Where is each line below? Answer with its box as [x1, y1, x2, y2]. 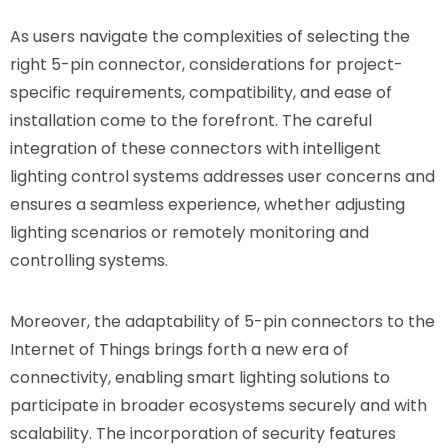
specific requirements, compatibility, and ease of [10, 80, 392, 104]
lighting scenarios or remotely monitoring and [10, 220, 369, 244]
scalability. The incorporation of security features [10, 421, 396, 445]
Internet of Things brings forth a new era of [10, 337, 349, 361]
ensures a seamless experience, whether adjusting [10, 192, 405, 216]
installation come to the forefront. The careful [10, 108, 372, 132]
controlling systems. [10, 248, 168, 272]
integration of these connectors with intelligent [10, 136, 381, 160]
